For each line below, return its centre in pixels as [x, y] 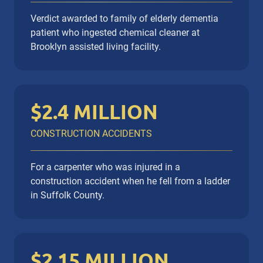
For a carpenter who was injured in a [105, 167]
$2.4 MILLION [94, 112]
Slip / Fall [48, 8]
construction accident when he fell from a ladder [130, 181]
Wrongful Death [130, 8]
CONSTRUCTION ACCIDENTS [91, 134]
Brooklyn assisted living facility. [96, 47]
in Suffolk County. [68, 195]
